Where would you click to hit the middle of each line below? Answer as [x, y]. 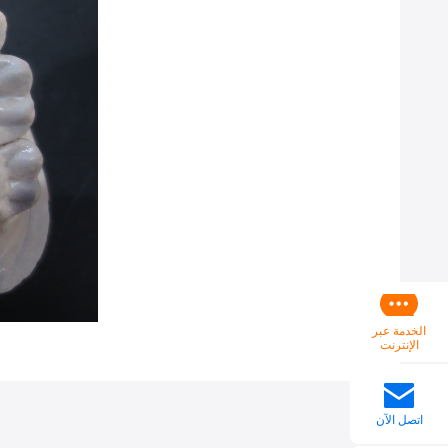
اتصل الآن [399, 419]
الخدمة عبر [399, 330]
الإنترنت [399, 344]
